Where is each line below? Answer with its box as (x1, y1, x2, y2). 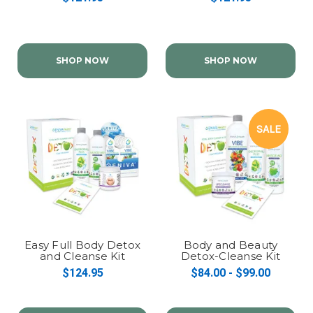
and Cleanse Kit (40, 249, 125, 263)
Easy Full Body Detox (24, 238, 140, 252)
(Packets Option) (36, 260, 129, 274)
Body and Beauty (183, 238, 278, 252)
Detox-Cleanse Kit (180, 249, 281, 263)
